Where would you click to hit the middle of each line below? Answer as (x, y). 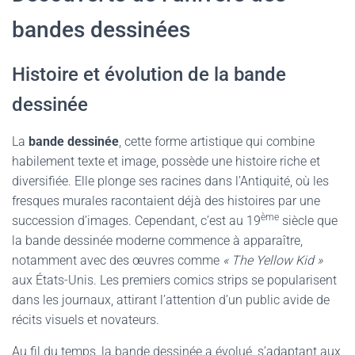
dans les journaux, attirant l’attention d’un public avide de (171, 300)
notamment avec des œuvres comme (117, 260)
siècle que (308, 221)
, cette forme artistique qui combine (217, 141)
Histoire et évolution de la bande (149, 74)
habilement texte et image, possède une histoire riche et (166, 161)
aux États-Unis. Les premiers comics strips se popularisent (174, 280)
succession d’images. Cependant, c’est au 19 (136, 221)
